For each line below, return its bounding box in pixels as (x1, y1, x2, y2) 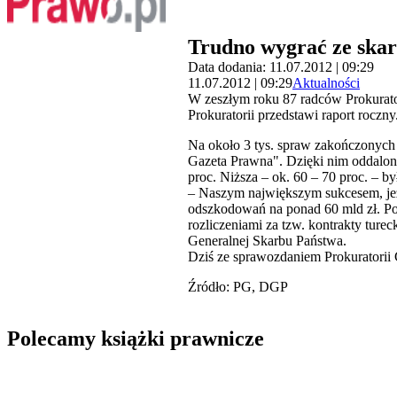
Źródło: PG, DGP (188, 279, 288, 295)
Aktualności (292, 75, 360, 91)
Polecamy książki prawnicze (7, 327, 264, 351)
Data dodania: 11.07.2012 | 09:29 (188, 59, 374, 75)
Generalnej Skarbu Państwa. (188, 233, 346, 249)
